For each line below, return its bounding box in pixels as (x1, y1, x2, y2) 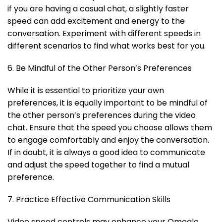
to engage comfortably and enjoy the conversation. (7, 134, 209, 146)
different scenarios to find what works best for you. (7, 40, 206, 52)
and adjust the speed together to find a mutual (7, 159, 189, 171)
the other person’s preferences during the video (7, 110, 196, 121)
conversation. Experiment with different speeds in (7, 28, 201, 40)
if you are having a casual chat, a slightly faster (7, 3, 189, 15)
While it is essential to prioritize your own (7, 85, 164, 97)
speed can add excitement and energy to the (7, 15, 185, 27)
